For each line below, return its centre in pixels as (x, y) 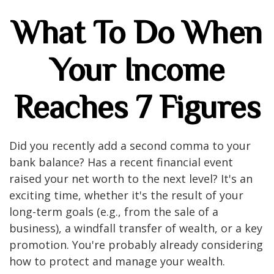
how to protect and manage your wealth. (117, 261)
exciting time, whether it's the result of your (126, 195)
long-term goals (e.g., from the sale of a (114, 212)
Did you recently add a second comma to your (130, 146)
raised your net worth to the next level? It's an (131, 179)
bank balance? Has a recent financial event (121, 162)
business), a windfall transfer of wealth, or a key (136, 228)
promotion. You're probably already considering (136, 245)
